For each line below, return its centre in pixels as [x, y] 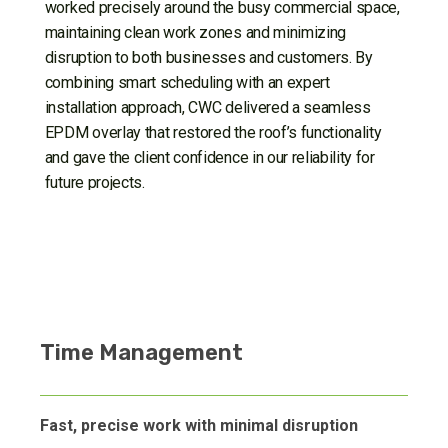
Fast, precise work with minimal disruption [199, 425]
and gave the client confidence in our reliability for [209, 157]
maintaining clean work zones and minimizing [195, 32]
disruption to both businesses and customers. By [208, 57]
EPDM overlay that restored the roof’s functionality [213, 132]
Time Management [141, 352]
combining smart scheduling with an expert [187, 82]
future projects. [94, 182]
